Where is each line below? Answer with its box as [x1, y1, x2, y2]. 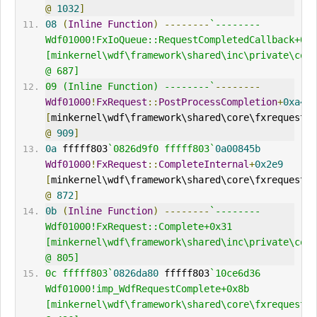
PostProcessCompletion [158, 96, 277, 108]
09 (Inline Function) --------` [45, 81, 215, 93]
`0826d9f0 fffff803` [107, 143, 215, 155]
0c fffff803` [45, 267, 113, 279]
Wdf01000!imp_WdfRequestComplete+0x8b [45, 283, 249, 295]
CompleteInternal [158, 158, 249, 171]
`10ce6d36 [209, 267, 260, 279]
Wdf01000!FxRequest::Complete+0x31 [45, 221, 232, 233]
